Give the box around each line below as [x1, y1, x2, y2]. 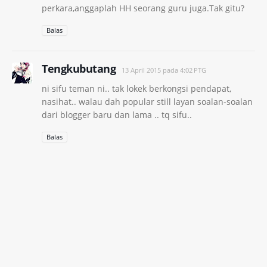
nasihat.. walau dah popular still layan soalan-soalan [42, 95, 253, 107]
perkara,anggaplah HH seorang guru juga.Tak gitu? [42, 2, 244, 14]
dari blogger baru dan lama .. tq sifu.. [42, 108, 192, 120]
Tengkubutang [42, 61, 116, 76]
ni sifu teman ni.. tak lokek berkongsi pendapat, [42, 82, 231, 94]
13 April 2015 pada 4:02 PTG [122, 65, 206, 74]
